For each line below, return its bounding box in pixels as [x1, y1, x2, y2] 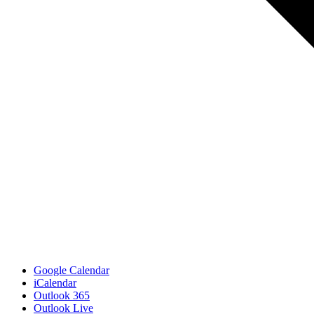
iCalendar [34, 276, 76, 289]
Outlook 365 [34, 289, 90, 301]
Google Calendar [34, 264, 109, 276]
